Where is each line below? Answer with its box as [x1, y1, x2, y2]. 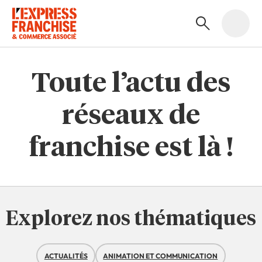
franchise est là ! [29, 135, 233, 163]
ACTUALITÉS [44, 251, 88, 260]
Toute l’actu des [32, 71, 230, 98]
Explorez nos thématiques [6, 209, 256, 230]
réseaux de [62, 103, 200, 130]
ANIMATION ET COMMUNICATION [103, 251, 218, 260]
